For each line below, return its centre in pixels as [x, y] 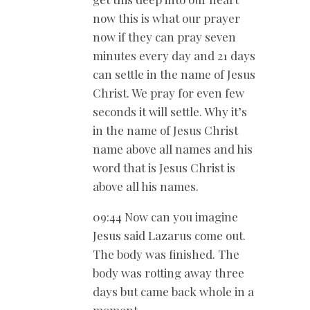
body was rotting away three [168, 272]
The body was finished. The [166, 254]
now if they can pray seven [164, 36]
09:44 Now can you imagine [165, 216]
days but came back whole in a [173, 291]
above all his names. [146, 186]
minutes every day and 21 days [174, 55]
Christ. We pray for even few [168, 92]
